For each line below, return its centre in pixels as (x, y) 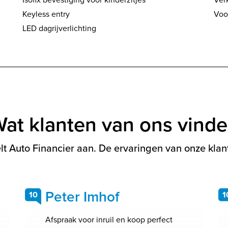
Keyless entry (46, 14)
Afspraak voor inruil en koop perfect (109, 220)
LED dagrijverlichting (60, 28)
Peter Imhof (82, 197)
